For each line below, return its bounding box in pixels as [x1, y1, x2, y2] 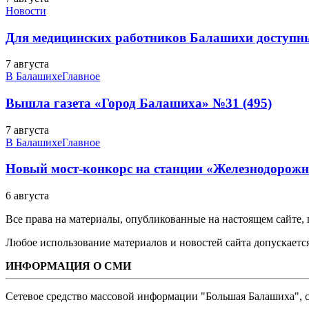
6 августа [6, 190, 49, 202]
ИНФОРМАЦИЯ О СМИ [6, 260, 131, 272]
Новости [6, 4, 46, 17]
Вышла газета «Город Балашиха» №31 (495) [6, 95, 272, 110]
